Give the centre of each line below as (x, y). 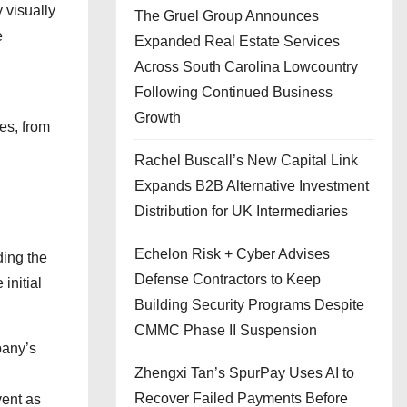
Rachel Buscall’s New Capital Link (246, 160)
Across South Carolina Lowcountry (246, 67)
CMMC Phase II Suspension (226, 330)
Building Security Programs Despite (249, 305)
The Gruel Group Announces (227, 16)
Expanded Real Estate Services (237, 41)
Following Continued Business (233, 92)
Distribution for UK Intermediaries (241, 211)
